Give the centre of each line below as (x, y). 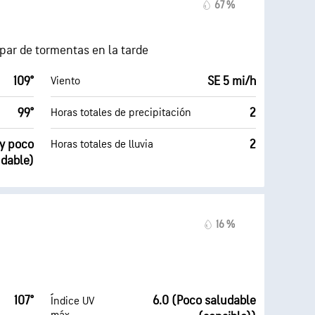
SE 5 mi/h (232, 81)
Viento (65, 81)
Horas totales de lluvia (102, 144)
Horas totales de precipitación (121, 112)
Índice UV (72, 301)
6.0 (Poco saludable (204, 301)
